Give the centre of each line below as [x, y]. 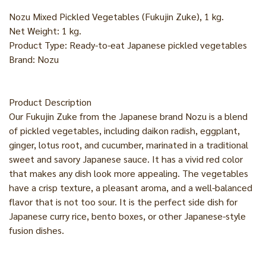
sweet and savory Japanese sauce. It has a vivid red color [126, 159]
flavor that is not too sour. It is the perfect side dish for [123, 202]
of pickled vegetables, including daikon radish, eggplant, [124, 130]
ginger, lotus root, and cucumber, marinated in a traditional [129, 145]
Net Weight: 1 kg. [45, 31]
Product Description [50, 102]
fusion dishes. [37, 230]
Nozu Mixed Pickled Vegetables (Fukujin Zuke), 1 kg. [116, 16]
